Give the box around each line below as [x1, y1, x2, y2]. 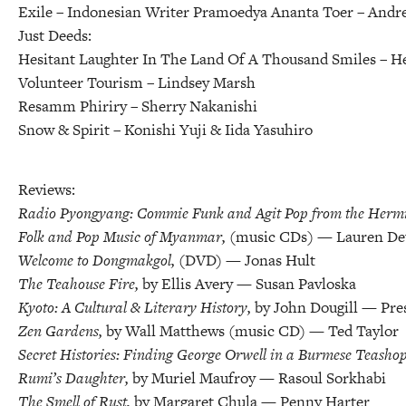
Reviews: [18, 178, 75, 200]
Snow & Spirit [18, 118, 113, 140]
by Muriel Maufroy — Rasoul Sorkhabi [132, 366, 386, 389]
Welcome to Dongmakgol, [18, 248, 179, 271]
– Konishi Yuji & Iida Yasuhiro [113, 118, 313, 140]
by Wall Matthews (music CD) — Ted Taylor [106, 319, 399, 342]
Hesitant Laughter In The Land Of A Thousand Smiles [18, 47, 380, 70]
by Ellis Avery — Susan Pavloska [142, 272, 356, 295]
